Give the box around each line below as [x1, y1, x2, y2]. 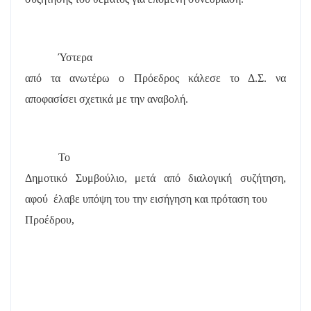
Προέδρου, [25, 213, 74, 226]
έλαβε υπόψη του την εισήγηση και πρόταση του [53, 192, 267, 205]
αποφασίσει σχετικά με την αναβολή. [25, 92, 188, 105]
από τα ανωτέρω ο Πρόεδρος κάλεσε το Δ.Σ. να [25, 72, 286, 84]
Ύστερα [58, 51, 92, 63]
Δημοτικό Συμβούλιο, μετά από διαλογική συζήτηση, [25, 171, 286, 184]
